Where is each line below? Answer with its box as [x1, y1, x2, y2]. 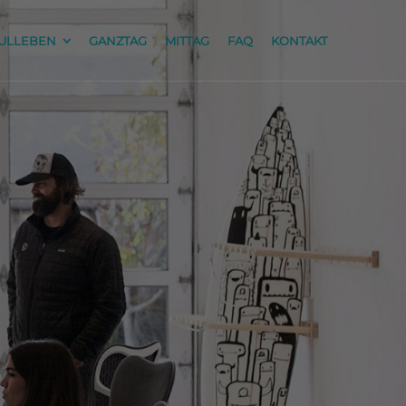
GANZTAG [89, 34, 147, 48]
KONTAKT [271, 34, 327, 48]
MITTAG [165, 34, 209, 48]
